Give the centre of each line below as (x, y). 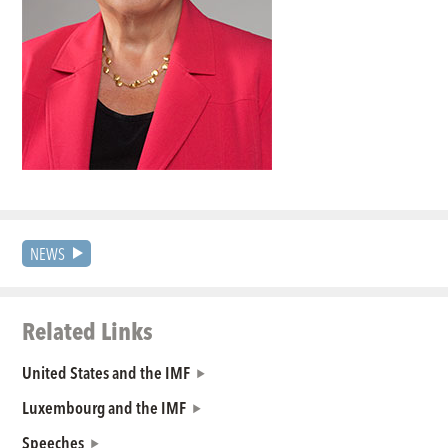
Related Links (88, 330)
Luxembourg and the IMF (104, 407)
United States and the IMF (106, 372)
